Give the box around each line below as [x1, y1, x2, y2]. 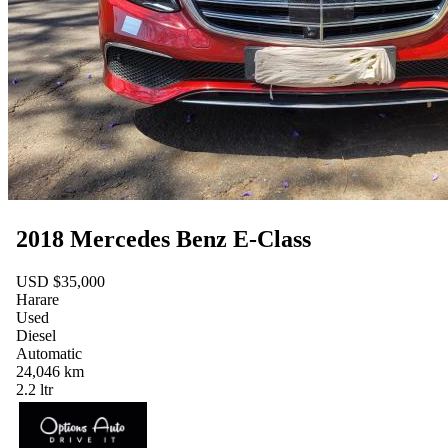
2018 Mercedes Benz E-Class [16, 226, 311, 253]
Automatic [16, 345, 82, 363]
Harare [16, 291, 59, 309]
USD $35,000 [16, 273, 105, 291]
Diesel [16, 327, 56, 345]
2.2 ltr [16, 381, 53, 399]
